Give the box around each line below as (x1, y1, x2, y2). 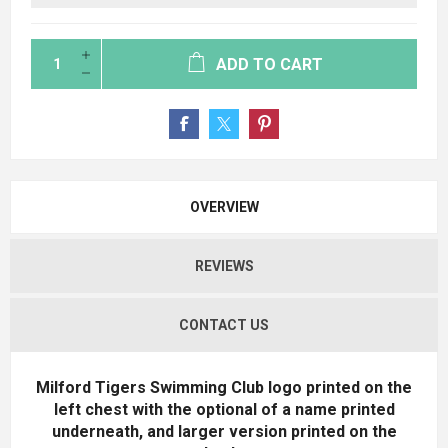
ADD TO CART (216, 54, 323, 74)
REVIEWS (194, 257, 254, 274)
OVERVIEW (189, 198, 259, 215)
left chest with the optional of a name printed (53, 399, 395, 419)
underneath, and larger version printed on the (51, 421, 397, 441)
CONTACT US (179, 316, 269, 333)
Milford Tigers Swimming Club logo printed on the (36, 377, 412, 397)
